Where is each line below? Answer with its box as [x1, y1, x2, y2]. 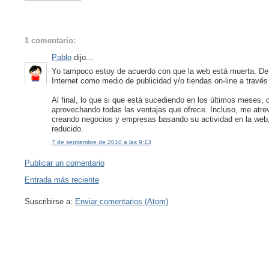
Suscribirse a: [24, 197, 75, 207]
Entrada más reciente [24, 175, 99, 185]
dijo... [71, 53, 93, 62]
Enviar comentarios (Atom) [74, 197, 168, 207]
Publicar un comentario [24, 159, 104, 168]
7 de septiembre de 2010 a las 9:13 [51, 138, 151, 145]
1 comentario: [24, 36, 76, 46]
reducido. [51, 124, 83, 133]
